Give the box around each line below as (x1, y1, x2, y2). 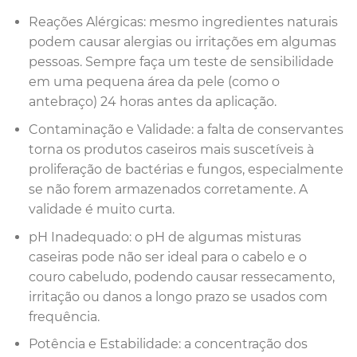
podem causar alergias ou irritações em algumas (28, 34, 336, 50)
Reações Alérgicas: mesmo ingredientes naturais (28, 14, 338, 30)
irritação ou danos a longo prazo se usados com (28, 288, 328, 304)
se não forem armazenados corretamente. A (28, 181, 308, 197)
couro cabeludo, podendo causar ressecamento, (28, 269, 335, 284)
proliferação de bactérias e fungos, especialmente (28, 161, 343, 177)
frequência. (28, 308, 100, 324)
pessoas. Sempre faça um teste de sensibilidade (28, 54, 334, 70)
